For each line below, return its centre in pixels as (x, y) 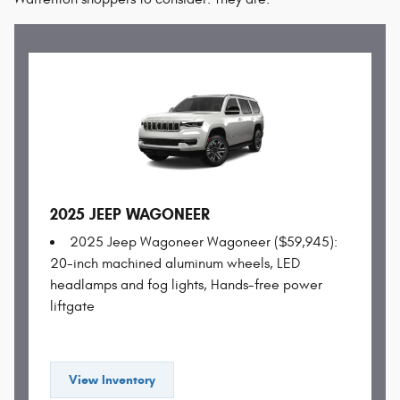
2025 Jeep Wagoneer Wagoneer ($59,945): (204, 242)
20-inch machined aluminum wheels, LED (175, 264)
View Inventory (112, 380)
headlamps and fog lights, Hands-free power (186, 285)
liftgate (72, 307)
